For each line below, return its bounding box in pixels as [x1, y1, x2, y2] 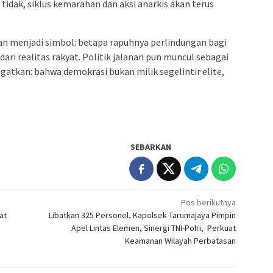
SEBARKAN [130, 141, 172, 152]
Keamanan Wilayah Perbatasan [125, 235, 236, 246]
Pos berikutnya [181, 196, 236, 208]
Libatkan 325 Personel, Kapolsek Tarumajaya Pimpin [49, 209, 236, 221]
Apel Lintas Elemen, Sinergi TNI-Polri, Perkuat [71, 222, 236, 233]
